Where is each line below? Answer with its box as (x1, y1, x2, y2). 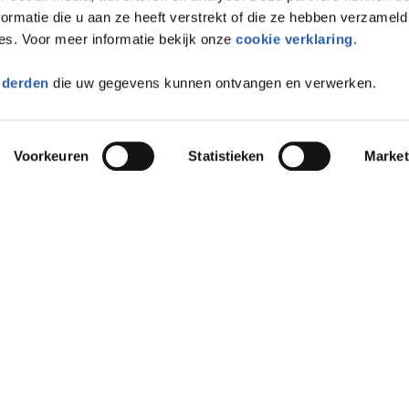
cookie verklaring (236, 31, 353, 47)
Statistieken (188, 148, 265, 163)
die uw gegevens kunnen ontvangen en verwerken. (48, 75, 377, 91)
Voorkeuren (13, 148, 89, 163)
